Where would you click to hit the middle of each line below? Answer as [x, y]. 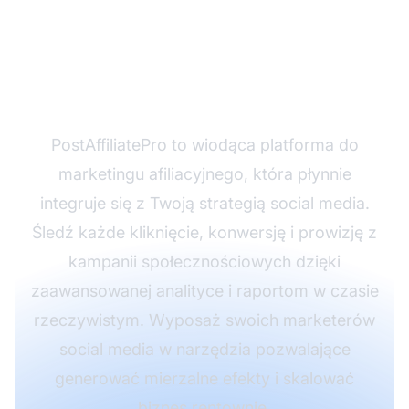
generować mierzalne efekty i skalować [204, 379]
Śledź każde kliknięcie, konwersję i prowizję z [204, 233]
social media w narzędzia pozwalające [204, 350]
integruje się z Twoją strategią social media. [204, 204]
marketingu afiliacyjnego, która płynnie [204, 174]
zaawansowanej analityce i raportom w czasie [204, 291]
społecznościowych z [204, 54]
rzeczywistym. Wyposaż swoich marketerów [204, 320]
